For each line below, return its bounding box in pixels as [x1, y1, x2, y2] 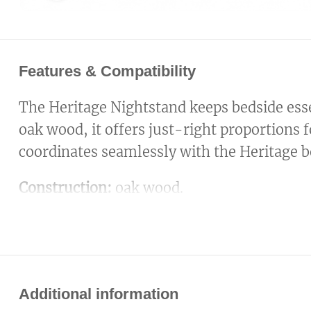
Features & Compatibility [19, 62, 196, 80]
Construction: [19, 178, 112, 196]
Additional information [19, 285, 178, 303]
